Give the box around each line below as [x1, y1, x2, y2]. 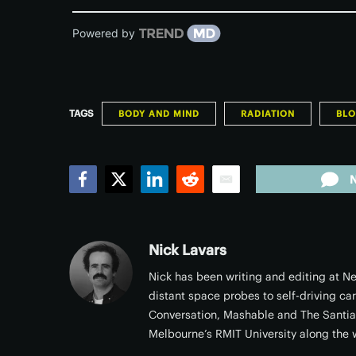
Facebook [68, 192, 134, 211]
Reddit [176, 192, 220, 211]
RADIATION [241, 108, 295, 119]
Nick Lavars [149, 241, 226, 259]
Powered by [72, 26, 135, 40]
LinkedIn [140, 192, 199, 211]
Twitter [104, 192, 153, 211]
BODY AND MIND [118, 108, 199, 119]
